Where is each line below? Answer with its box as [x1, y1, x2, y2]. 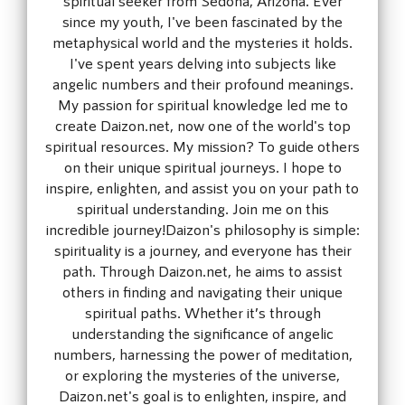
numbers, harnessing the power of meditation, [52, 344, 353, 363]
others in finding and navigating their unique [62, 281, 343, 300]
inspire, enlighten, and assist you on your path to [46, 177, 359, 196]
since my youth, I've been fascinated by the [62, 11, 343, 30]
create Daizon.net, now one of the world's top [54, 115, 351, 134]
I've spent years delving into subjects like [69, 52, 336, 71]
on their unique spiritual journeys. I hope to [63, 156, 342, 175]
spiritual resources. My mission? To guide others [45, 136, 360, 155]
